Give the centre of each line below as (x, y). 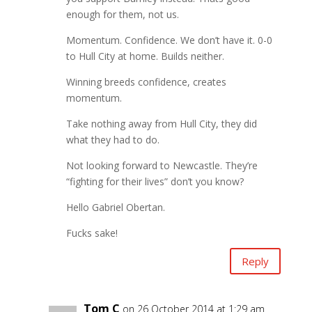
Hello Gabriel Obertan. (115, 208)
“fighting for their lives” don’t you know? (155, 182)
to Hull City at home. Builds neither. (145, 56)
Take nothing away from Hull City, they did (161, 124)
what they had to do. (112, 140)
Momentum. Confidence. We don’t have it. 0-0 (169, 40)
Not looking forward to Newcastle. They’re (162, 166)
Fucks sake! (92, 233)
